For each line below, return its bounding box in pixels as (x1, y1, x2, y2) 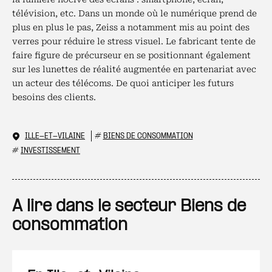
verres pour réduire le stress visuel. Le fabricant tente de (12, 36, 256, 46)
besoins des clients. (12, 92, 96, 102)
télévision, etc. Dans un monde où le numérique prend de (12, 8, 257, 18)
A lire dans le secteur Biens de (12, 198, 246, 216)
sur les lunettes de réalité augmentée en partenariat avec (12, 64, 256, 74)
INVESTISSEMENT (21, 146, 80, 155)
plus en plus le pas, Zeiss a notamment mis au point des (12, 22, 250, 32)
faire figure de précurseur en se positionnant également (12, 50, 251, 60)
